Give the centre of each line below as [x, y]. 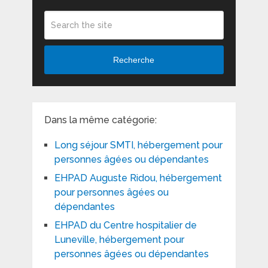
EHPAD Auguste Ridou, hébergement [138, 178]
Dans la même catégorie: [100, 120]
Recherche [134, 60]
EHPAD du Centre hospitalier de [125, 225]
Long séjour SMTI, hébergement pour [138, 145]
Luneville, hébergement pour [119, 239]
